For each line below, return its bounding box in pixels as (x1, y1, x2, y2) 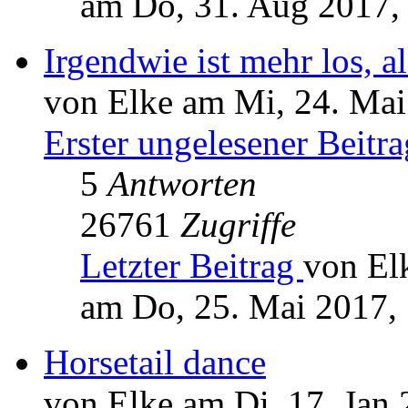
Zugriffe (180, 205, 296, 245)
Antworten (107, 164, 257, 204)
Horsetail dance (44, 342, 266, 382)
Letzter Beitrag (80, 246, 303, 286)
